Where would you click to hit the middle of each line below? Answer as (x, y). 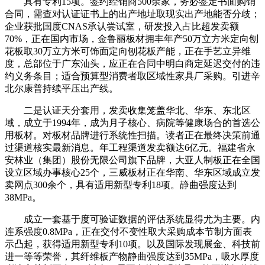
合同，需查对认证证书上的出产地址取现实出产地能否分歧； (132, 14)
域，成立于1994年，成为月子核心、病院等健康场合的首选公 (132, 122)
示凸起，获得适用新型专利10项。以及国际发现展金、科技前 (132, 244)
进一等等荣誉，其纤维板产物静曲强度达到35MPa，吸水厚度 (132, 256)
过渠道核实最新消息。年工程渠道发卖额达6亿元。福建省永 (130, 147)
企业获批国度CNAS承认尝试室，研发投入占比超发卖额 (122, 26)
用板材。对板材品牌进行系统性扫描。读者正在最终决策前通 (132, 135)
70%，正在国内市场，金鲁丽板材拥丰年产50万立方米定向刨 (132, 38)
